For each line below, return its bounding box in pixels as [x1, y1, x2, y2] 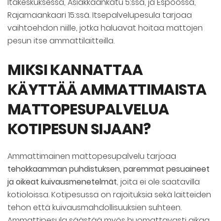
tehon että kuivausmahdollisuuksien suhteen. [7, 202, 182, 214]
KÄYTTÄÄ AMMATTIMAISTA [7, 79, 207, 101]
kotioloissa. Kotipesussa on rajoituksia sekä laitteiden [7, 189, 211, 201]
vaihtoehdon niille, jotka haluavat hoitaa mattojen [7, 22, 203, 34]
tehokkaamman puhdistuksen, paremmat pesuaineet [7, 163, 210, 175]
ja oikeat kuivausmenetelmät [7, 176, 117, 188]
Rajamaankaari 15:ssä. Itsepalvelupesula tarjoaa [7, 9, 192, 21]
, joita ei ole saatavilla [117, 176, 200, 188]
